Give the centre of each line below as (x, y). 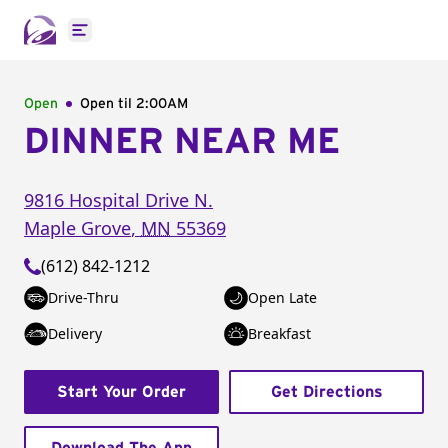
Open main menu (144, 40)
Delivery (75, 333)
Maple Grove (77, 228)
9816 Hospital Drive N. (118, 200)
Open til (108, 104)
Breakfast (279, 333)
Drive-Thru (83, 297)
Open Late (282, 297)
